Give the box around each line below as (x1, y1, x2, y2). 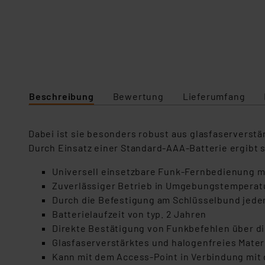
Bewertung (112, 91, 164, 102)
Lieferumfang (182, 91, 245, 102)
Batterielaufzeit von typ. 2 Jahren (52, 208, 207, 219)
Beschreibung (29, 91, 94, 102)
